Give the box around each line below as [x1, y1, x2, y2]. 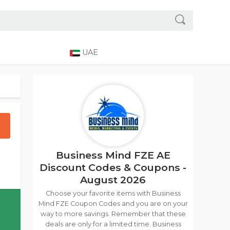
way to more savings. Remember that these [40, 210, 186, 218]
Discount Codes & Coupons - [40, 161, 186, 174]
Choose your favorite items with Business [45, 189, 181, 197]
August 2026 [80, 174, 146, 186]
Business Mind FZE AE [55, 149, 170, 161]
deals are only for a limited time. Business [45, 220, 181, 228]
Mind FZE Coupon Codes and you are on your [38, 200, 188, 207]
